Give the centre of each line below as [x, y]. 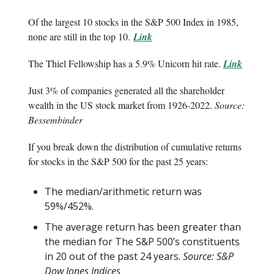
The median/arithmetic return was [123, 192]
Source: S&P [208, 257]
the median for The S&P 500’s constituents [142, 242]
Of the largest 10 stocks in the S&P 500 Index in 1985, [133, 22]
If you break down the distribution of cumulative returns [135, 147]
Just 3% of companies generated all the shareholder [126, 91]
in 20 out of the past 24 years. [114, 257]
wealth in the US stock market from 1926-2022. [121, 105]
